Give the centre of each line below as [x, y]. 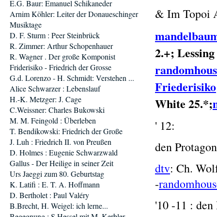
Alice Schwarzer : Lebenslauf [55, 88]
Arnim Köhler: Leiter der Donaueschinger [74, 14]
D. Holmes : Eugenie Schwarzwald [64, 152]
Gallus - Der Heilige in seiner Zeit [62, 163]
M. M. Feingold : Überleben [53, 120]
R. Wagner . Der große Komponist [62, 56]
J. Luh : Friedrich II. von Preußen [61, 142]
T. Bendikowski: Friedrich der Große [66, 131]
